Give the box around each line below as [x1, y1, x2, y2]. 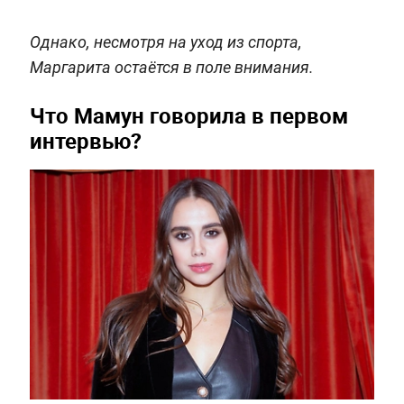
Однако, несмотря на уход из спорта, [29, 32, 302, 51]
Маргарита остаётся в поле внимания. [29, 57, 314, 77]
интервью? [29, 125, 142, 155]
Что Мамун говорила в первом [29, 100, 348, 130]
